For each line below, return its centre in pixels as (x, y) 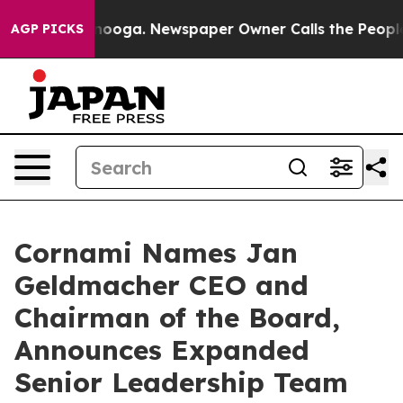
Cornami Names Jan (156, 253)
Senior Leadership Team (181, 382)
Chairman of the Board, (177, 318)
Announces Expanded (162, 350)
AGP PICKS (47, 29)
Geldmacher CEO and (161, 285)
